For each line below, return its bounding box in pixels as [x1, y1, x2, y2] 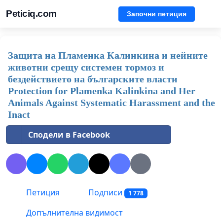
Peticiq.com [6, 8, 57, 19]
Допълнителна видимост [24, 207, 123, 219]
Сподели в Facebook [28, 129, 110, 140]
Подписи [86, 187, 124, 198]
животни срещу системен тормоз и [8, 62, 164, 73]
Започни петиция [127, 9, 186, 18]
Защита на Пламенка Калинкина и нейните [8, 50, 208, 61]
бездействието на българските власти [8, 74, 178, 84]
